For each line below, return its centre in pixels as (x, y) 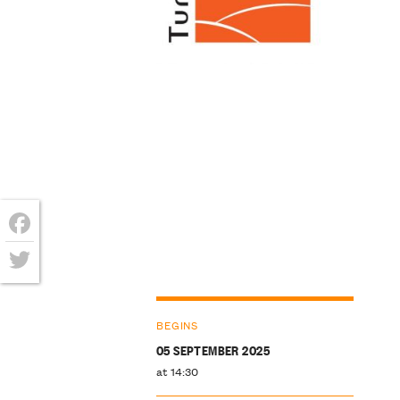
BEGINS (177, 324)
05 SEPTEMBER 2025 (212, 349)
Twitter (35, 288)
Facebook (45, 251)
